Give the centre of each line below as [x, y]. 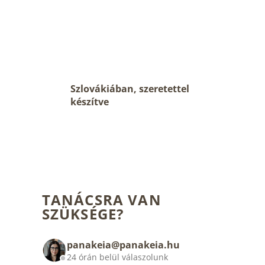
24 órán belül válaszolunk [117, 257]
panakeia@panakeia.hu [123, 245]
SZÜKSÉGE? [83, 214]
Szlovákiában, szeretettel [130, 89]
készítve [89, 102]
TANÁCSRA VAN [101, 200]
